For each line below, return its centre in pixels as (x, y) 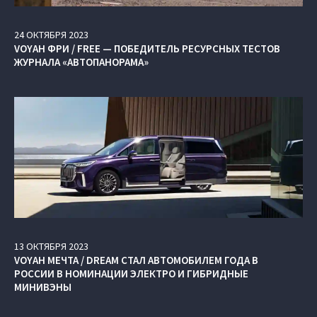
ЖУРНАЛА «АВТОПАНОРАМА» (81, 62)
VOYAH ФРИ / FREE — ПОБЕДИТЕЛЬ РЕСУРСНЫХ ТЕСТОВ (147, 48)
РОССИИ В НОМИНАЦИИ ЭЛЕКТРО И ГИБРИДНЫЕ (131, 273)
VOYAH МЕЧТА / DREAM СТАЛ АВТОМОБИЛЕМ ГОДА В (136, 260)
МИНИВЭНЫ (43, 287)
